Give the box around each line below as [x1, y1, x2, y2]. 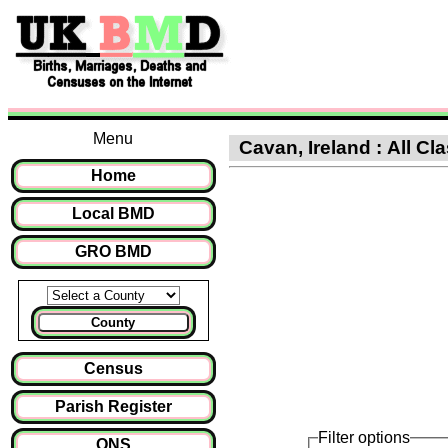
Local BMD [71, 205, 155, 222]
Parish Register [54, 398, 172, 415]
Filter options [318, 429, 411, 446]
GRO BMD [74, 243, 152, 260]
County [91, 315, 136, 330]
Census [83, 360, 143, 377]
